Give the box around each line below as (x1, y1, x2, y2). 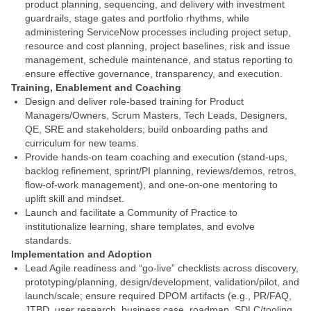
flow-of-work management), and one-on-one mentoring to (25, 179, 278, 190)
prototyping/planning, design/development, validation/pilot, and (25, 276, 299, 287)
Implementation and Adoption (11, 249, 152, 260)
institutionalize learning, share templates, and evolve (25, 221, 255, 232)
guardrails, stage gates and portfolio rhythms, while (25, 12, 249, 24)
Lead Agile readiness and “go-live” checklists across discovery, (25, 262, 299, 274)
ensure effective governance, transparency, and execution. (25, 68, 283, 79)
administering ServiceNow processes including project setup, (25, 26, 291, 37)
